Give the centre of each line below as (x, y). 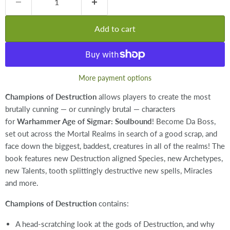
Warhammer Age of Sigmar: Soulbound (84, 121)
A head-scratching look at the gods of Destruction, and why (115, 224)
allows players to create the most (155, 96)
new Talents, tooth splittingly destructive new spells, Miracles (109, 170)
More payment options (115, 78)
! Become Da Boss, (184, 121)
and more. (22, 183)
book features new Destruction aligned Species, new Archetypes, (114, 158)
